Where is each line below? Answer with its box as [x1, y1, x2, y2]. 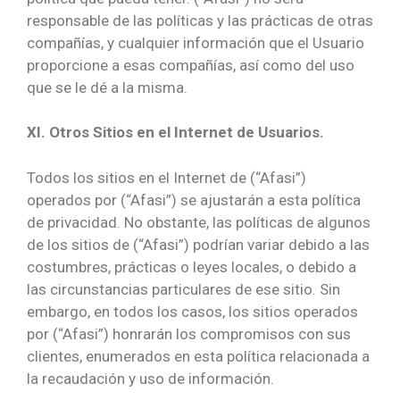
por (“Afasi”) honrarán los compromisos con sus [27, 324, 351, 343]
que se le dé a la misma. [27, 78, 187, 96]
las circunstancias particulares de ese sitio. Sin [27, 279, 340, 298]
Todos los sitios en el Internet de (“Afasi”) [27, 168, 306, 187]
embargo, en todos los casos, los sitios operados [27, 302, 358, 321]
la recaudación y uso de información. [27, 369, 274, 387]
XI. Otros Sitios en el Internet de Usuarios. [27, 123, 324, 142]
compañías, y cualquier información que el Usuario [27, 33, 364, 52]
